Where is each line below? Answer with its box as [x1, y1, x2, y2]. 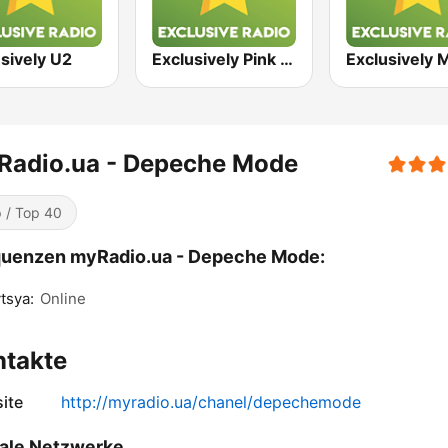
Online [40, 289, 86, 309]
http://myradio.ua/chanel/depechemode [61, 392, 361, 413]
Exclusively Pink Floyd [280, 49, 294, 70]
